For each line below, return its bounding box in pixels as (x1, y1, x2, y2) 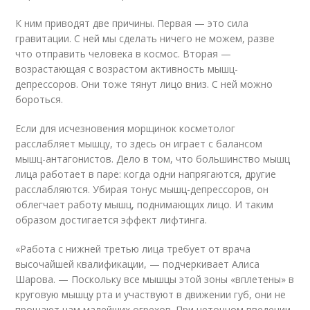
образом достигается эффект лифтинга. (15, 213, 208, 226)
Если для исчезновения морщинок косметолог (15, 122, 236, 135)
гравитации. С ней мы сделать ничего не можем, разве (15, 32, 275, 45)
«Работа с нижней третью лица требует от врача (15, 242, 251, 255)
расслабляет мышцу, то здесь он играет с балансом (15, 137, 263, 150)
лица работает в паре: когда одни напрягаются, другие (15, 167, 277, 181)
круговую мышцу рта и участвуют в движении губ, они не (15, 288, 286, 301)
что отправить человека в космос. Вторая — (15, 47, 232, 60)
